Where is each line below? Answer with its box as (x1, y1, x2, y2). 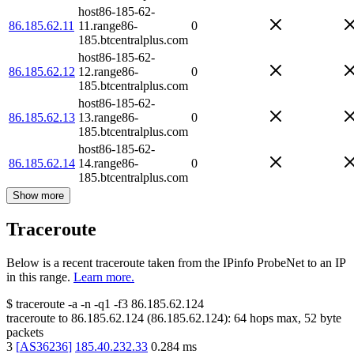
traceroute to (6, 311, 68, 326)
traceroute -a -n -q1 (16, 297, 111, 311)
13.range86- (78, 110, 138, 124)
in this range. (6, 270, 70, 284)
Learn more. (73, 270, 134, 284)
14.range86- (78, 156, 138, 170)
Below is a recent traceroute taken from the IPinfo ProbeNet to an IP (6, 256, 345, 270)
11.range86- (78, 18, 137, 32)
